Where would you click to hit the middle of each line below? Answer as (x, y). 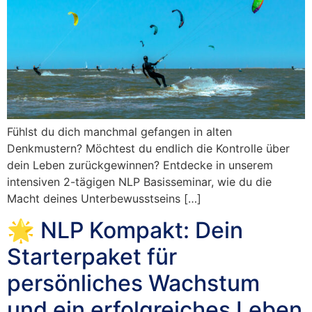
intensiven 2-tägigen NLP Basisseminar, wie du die (139, 182)
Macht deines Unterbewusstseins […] (104, 199)
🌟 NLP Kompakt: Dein (125, 230)
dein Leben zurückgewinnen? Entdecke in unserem (140, 165)
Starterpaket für (92, 256)
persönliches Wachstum (133, 283)
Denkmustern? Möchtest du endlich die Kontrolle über (148, 149)
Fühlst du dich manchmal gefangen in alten (119, 132)
